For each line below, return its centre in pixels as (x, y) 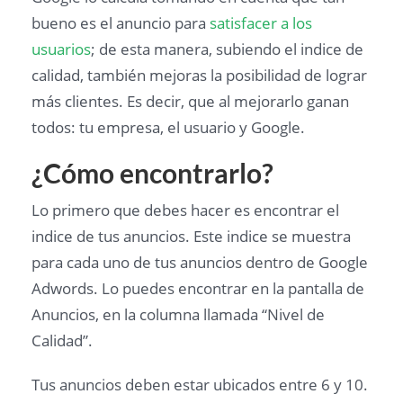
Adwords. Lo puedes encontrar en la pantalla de (198, 288)
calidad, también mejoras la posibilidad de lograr (199, 75)
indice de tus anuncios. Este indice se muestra (191, 236)
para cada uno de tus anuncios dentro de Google (200, 262)
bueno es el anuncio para (121, 22)
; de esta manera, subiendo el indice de (227, 49)
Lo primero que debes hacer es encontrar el (185, 210)
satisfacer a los (261, 22)
